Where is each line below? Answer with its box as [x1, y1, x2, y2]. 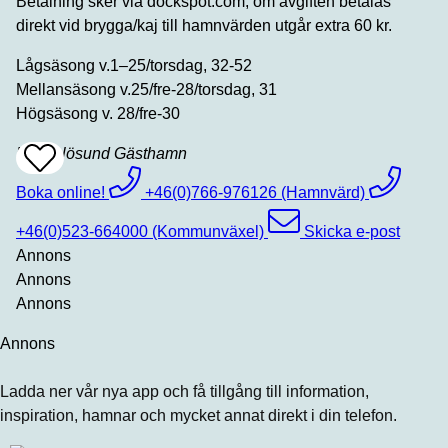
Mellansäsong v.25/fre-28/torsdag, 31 [16, 80, 277, 98]
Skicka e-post [304, 222, 400, 240]
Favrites [38, 181, 86, 197]
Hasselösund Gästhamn [16, 144, 187, 162]
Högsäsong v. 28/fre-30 [16, 104, 180, 122]
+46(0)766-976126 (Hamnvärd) [145, 183, 365, 201]
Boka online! [16, 183, 105, 201]
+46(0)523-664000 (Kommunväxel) [16, 222, 264, 240]
